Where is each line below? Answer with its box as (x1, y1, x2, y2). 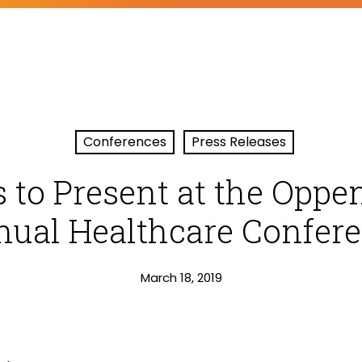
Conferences (83, 133, 166, 151)
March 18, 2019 (140, 269, 222, 286)
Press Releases (192, 133, 286, 151)
